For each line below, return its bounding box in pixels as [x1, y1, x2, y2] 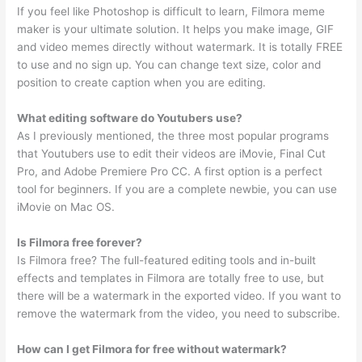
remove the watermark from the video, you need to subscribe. [17, 306, 341, 320]
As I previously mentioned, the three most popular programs [17, 128, 330, 142]
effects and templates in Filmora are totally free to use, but [17, 271, 325, 284]
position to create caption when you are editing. [17, 75, 267, 89]
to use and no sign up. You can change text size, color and [17, 57, 322, 71]
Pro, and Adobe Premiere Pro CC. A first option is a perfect [17, 164, 323, 178]
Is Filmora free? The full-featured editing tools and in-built [17, 253, 317, 267]
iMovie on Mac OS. [17, 200, 116, 213]
